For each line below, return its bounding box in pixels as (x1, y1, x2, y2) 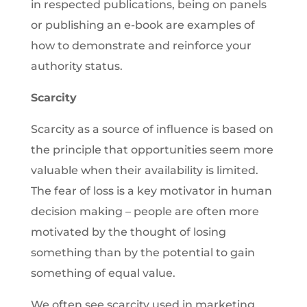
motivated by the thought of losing (30, 225, 226, 238)
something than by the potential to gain (30, 246, 255, 259)
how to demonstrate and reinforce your (30, 39, 251, 52)
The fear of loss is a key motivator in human (30, 184, 272, 197)
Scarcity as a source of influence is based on (30, 123, 273, 136)
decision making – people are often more (30, 205, 259, 218)
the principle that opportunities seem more (30, 143, 273, 156)
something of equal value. (30, 267, 175, 280)
